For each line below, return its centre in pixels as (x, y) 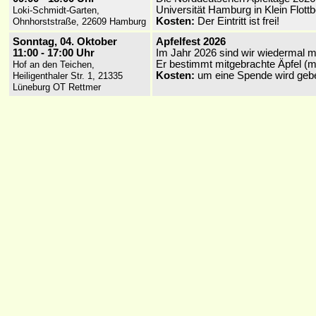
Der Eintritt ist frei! (237, 21)
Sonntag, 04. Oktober (65, 41)
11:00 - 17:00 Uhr (54, 53)
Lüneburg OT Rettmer (57, 87)
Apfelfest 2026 (191, 41)
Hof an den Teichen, (54, 64)
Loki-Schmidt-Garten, (56, 10)
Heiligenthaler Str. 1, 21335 (68, 75)
